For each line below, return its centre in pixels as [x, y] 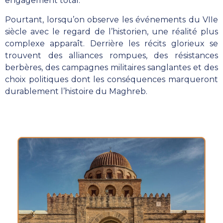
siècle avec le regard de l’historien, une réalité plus [111, 31]
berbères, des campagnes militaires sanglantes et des [111, 67]
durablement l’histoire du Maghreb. [76, 91]
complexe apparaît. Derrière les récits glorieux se [111, 43]
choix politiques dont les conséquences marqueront [111, 79]
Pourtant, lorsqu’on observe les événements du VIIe [111, 19]
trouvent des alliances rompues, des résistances [111, 55]
